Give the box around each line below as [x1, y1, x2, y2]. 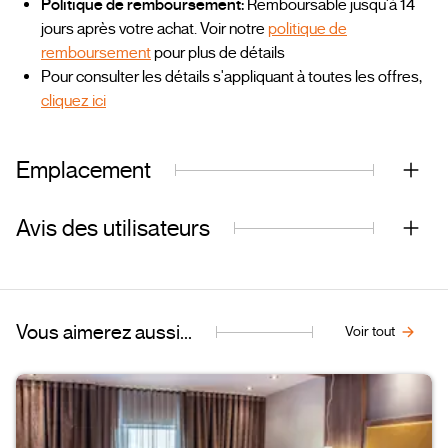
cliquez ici [41, 91, 106, 112]
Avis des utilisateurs [16, 213, 210, 243]
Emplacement [16, 155, 151, 185]
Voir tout [345, 323, 395, 341]
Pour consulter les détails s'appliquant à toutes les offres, [41, 67, 422, 88]
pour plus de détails [151, 43, 285, 64]
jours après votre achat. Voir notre [41, 19, 268, 40]
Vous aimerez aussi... [16, 319, 192, 346]
